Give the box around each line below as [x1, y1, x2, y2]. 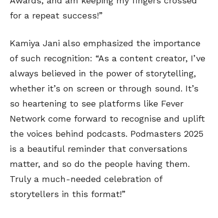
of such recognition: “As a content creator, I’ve [10, 53, 205, 64]
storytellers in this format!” [10, 189, 126, 200]
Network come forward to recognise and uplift [10, 113, 205, 124]
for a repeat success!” [10, 10, 103, 21]
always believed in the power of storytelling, [10, 68, 196, 79]
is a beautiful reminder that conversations [10, 144, 187, 154]
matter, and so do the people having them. [10, 159, 190, 169]
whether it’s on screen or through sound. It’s [10, 83, 199, 94]
